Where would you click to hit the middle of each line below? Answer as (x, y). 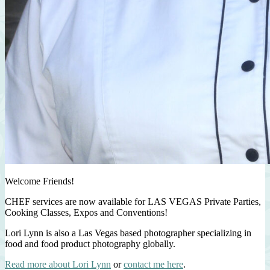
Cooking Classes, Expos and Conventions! (86, 212)
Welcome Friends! (39, 181)
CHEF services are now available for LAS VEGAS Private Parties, (133, 201)
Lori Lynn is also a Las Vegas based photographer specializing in (128, 233)
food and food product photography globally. (90, 243)
